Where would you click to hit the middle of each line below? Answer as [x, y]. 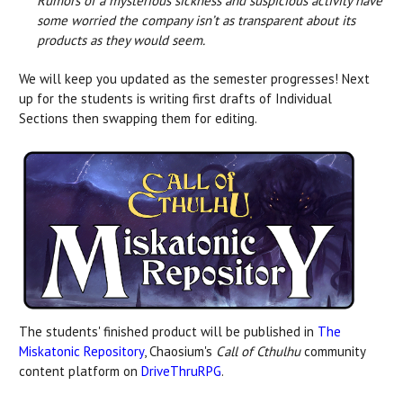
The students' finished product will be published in [168, 332]
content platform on [80, 372]
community [333, 352]
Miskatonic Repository [81, 352]
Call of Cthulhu [258, 352]
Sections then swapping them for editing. [139, 119]
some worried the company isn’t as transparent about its [196, 21]
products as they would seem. [121, 40]
